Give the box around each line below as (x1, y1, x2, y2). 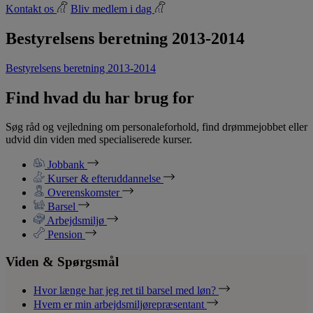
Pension (45, 228, 85, 241)
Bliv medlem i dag (71, 2, 154, 15)
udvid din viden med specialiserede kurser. (6, 133, 192, 146)
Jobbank (45, 159, 87, 171)
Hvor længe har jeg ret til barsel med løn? (34, 284, 219, 296)
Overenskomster (45, 187, 122, 199)
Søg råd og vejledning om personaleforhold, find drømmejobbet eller (6, 121, 307, 133)
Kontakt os (6, 2, 57, 15)
